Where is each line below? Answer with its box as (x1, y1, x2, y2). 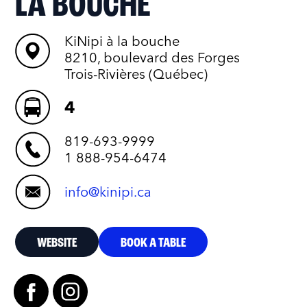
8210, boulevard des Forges (64, 49, 241, 66)
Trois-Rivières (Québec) (64, 66, 208, 83)
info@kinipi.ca (64, 184, 152, 201)
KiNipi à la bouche (64, 33, 180, 50)
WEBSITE (37, 236, 77, 251)
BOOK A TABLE (121, 236, 186, 251)
